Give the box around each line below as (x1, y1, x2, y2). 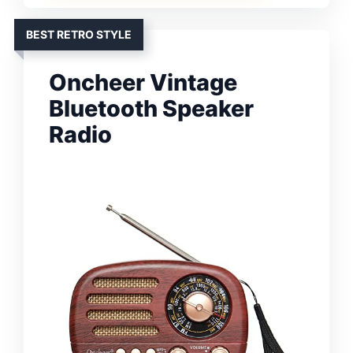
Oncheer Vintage (49, 68, 237, 96)
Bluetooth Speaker (49, 94, 254, 122)
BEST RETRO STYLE (26, 27, 132, 41)
